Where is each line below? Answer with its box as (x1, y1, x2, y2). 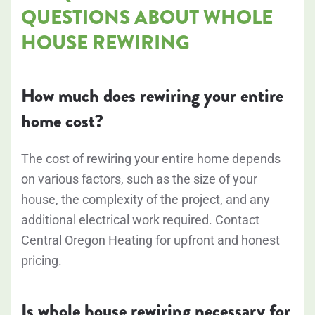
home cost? (21, 108, 103, 135)
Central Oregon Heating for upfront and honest (21, 233, 280, 248)
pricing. (21, 253, 62, 269)
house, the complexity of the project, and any (21, 192, 270, 207)
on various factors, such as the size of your (21, 172, 257, 187)
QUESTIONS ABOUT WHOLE (21, 3, 273, 32)
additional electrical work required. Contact (21, 212, 259, 228)
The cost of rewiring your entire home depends (21, 151, 281, 167)
